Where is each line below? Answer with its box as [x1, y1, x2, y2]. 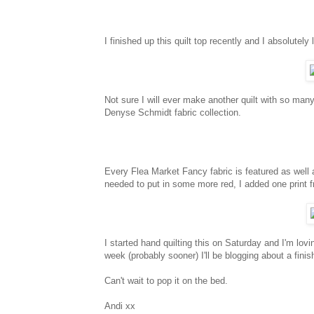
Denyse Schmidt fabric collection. [104, 107, 241, 118]
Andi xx [104, 300, 135, 311]
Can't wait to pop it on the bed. [104, 275, 228, 286]
